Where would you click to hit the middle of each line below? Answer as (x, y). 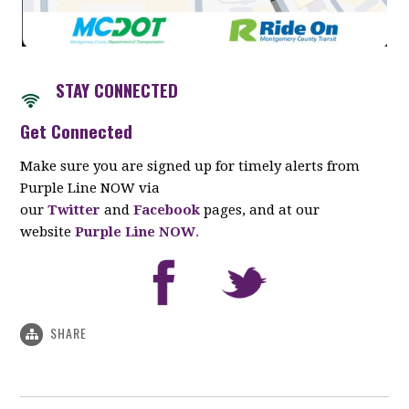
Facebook (167, 210)
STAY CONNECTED (110, 89)
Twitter (74, 210)
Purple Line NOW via (90, 188)
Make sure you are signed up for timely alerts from (190, 166)
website (48, 231)
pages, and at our (262, 210)
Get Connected (77, 130)
